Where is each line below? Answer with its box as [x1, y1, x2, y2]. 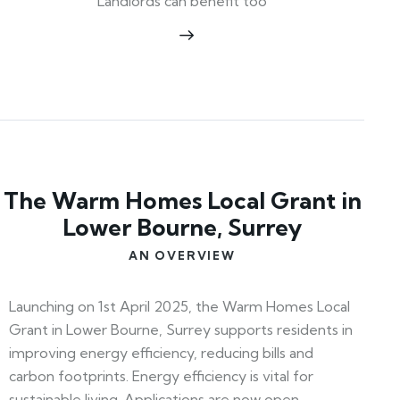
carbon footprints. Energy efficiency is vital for [9, 366, 313, 385]
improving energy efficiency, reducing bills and [9, 343, 313, 362]
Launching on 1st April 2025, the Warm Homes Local [9, 296, 350, 315]
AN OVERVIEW [129, 247, 236, 262]
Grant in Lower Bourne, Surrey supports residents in [9, 320, 353, 338]
